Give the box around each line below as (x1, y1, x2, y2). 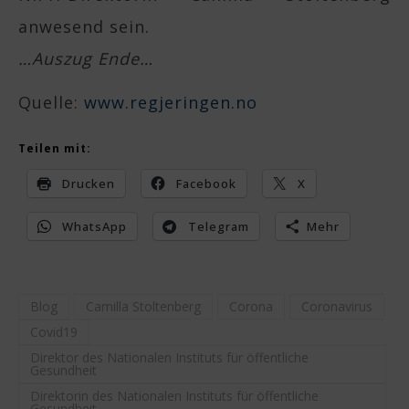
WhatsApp (62, 218, 127, 235)
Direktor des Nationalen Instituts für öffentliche (30, 349, 309, 366)
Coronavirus (301, 298, 372, 315)
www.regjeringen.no (84, 91, 257, 113)
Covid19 (30, 323, 78, 341)
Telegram (188, 218, 249, 235)
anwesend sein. (18, 16, 150, 37)
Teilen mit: (18, 141, 91, 156)
